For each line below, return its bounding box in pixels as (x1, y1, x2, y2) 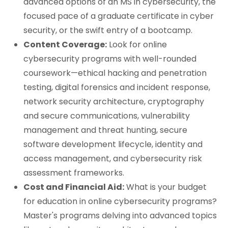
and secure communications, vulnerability (23, 110, 190, 122)
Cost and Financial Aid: (23, 181, 124, 193)
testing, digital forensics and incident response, (23, 81, 210, 94)
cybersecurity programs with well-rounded (23, 53, 196, 65)
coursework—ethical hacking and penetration (23, 67, 207, 79)
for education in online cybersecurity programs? (23, 195, 217, 208)
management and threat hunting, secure (23, 124, 187, 136)
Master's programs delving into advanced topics (23, 210, 217, 222)
